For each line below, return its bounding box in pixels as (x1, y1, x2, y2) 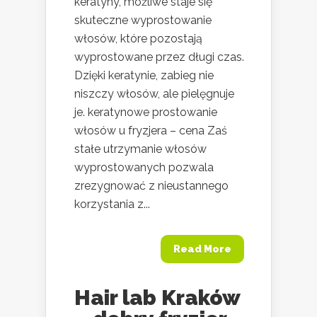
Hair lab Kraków (74, 285, 240, 311)
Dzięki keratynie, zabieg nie (74, 69, 214, 83)
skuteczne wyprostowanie (74, 13, 212, 28)
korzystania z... (74, 197, 150, 212)
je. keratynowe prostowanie (74, 105, 217, 120)
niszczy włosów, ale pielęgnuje (74, 87, 234, 101)
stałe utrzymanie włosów (74, 142, 207, 156)
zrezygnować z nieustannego (74, 179, 229, 193)
